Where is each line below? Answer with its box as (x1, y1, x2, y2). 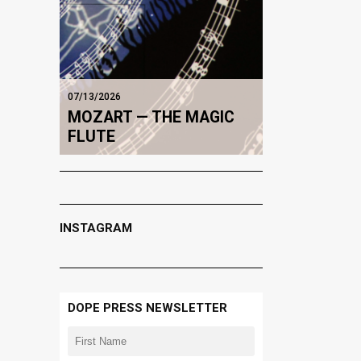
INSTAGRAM (59, 221, 132, 236)
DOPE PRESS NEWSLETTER (67, 301, 227, 316)
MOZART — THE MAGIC (67, 108, 234, 127)
